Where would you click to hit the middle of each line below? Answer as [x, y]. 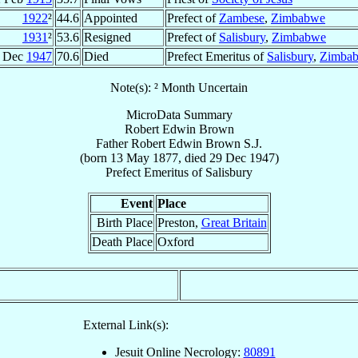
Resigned [107, 37]
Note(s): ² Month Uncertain [179, 87]
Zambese [242, 18]
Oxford [175, 241]
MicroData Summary [179, 114]
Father [112, 143]
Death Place [122, 241]
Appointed [111, 18]
